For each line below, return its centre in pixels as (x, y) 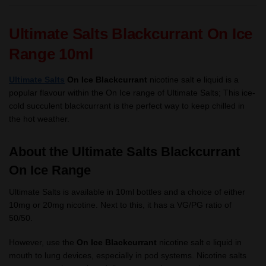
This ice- (238, 93)
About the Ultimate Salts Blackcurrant (124, 151)
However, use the (43, 243)
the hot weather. (39, 119)
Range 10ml (53, 54)
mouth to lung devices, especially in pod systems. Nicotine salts (128, 256)
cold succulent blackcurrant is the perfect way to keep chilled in (127, 106)
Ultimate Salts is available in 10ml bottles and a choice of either (127, 191)
